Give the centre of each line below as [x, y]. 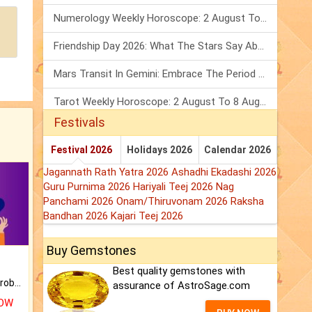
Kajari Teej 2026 [147, 216]
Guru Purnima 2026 [88, 187]
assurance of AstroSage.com [181, 286]
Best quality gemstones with [179, 271]
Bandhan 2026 [77, 216]
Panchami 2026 [80, 202]
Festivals [80, 123]
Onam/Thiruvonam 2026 [173, 202]
